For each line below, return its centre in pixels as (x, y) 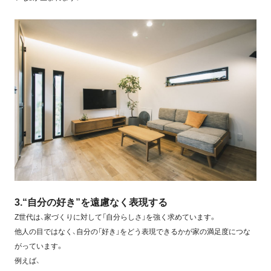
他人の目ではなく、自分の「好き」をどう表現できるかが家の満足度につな (132, 231)
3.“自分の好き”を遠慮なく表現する (91, 202)
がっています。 (39, 246)
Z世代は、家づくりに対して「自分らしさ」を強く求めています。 (115, 217)
